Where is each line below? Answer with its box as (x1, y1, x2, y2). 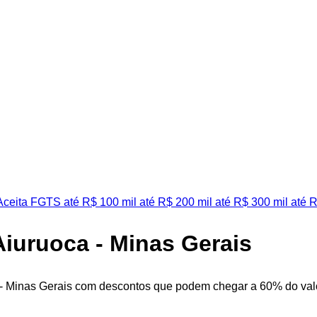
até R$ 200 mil (137, 196, 212, 208)
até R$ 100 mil (61, 196, 137, 208)
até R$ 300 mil (212, 196, 288, 208)
